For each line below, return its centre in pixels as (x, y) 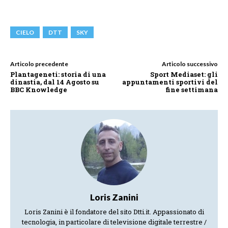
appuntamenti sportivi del (170, 82)
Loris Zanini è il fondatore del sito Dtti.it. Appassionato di (114, 211)
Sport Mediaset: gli (184, 74)
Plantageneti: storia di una (58, 74)
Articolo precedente (39, 64)
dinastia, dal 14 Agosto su (55, 82)
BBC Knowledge (39, 89)
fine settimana (191, 89)
